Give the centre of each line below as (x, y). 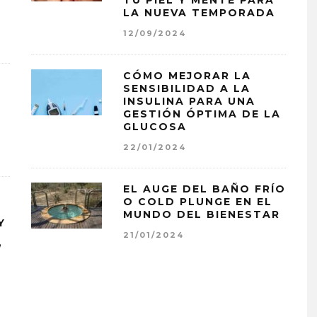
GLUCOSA (155, 126)
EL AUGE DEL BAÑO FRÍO (204, 189)
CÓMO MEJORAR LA (187, 75)
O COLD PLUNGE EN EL (198, 202)
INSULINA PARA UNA (189, 101)
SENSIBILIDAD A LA (187, 88)
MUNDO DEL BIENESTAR (202, 215)
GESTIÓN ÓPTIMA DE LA (202, 114)
